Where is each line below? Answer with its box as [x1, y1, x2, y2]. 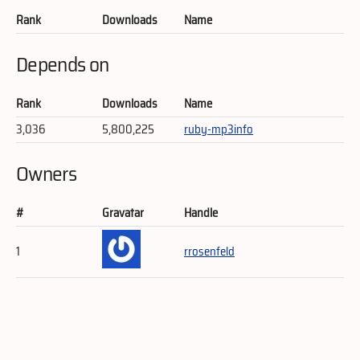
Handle [184, 203, 218, 223]
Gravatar [102, 203, 144, 223]
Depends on [16, 48, 109, 81]
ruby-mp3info [184, 120, 253, 140]
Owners [16, 157, 76, 190]
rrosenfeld [184, 242, 235, 262]
